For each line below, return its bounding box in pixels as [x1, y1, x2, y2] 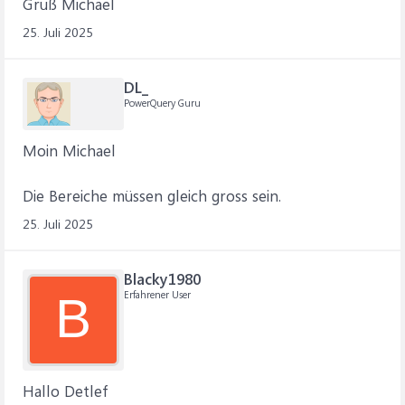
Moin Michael [23, 140, 116, 160]
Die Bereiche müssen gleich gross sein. [23, 185, 281, 205]
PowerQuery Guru [124, 96, 201, 109]
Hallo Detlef [23, 381, 108, 400]
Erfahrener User [124, 287, 191, 301]
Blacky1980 [124, 268, 201, 288]
